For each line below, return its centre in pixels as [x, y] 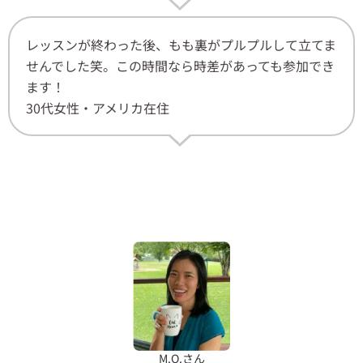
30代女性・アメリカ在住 [98, 108]
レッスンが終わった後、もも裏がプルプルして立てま [181, 45]
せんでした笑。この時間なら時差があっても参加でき [180, 66]
